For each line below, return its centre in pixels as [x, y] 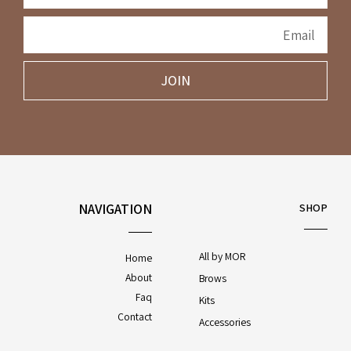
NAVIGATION [115, 209]
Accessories [225, 322]
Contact [135, 317]
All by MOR [223, 257]
